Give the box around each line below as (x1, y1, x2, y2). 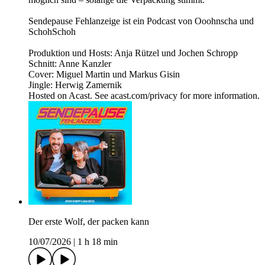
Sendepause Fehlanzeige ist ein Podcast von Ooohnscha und (28, 16, 254, 27)
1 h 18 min (77, 237, 118, 247)
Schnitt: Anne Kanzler (28, 59, 111, 69)
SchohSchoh (28, 27, 76, 37)
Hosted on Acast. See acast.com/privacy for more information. (28, 91, 260, 101)
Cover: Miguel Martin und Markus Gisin (28, 69, 180, 80)
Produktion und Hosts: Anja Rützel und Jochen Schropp (28, 48, 238, 59)
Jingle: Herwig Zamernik (28, 80, 122, 91)
